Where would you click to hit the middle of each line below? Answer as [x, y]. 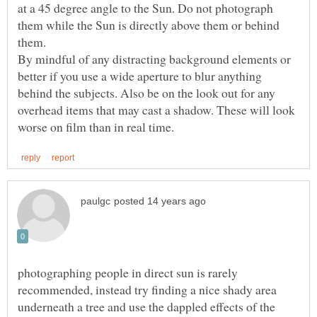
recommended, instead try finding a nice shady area [147, 289]
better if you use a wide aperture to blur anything [140, 75]
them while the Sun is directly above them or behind [149, 24]
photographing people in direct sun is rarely [128, 272]
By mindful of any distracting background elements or [154, 58]
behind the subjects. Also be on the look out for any [146, 92]
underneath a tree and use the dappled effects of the [146, 306]
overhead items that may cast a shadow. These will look [156, 109]
